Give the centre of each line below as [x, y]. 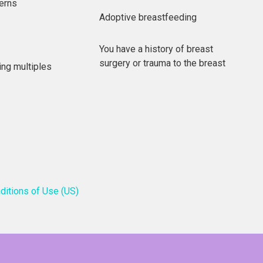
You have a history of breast [156, 49]
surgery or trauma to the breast [162, 63]
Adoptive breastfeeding [148, 17]
